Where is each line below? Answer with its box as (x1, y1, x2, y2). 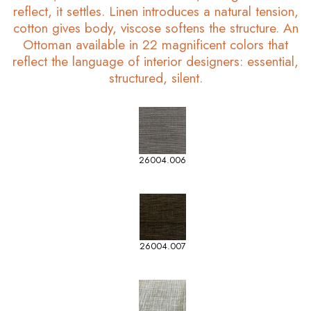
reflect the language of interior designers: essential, (12, 51, 299, 71)
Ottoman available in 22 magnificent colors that (23, 35, 288, 54)
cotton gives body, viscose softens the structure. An (12, 18, 299, 37)
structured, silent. (108, 68, 203, 87)
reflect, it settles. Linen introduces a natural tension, (12, 1, 299, 21)
